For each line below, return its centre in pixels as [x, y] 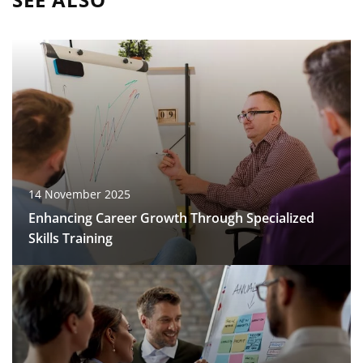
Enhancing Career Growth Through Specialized [171, 218]
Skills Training [70, 238]
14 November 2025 [79, 194]
